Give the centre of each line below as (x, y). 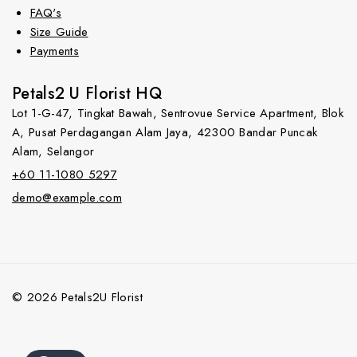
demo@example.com (67, 198)
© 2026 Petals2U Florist (77, 298)
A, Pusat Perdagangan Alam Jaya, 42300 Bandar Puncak (165, 133)
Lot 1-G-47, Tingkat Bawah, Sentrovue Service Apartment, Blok (178, 114)
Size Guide (59, 32)
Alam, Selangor (53, 152)
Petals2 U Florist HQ (87, 94)
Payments (54, 51)
